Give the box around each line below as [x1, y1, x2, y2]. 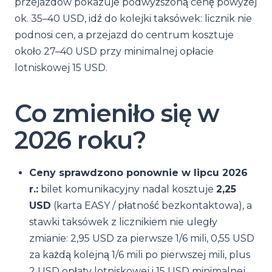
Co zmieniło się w [15, 98, 219, 128]
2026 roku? [15, 125, 146, 155]
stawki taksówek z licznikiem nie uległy [29, 216, 217, 228]
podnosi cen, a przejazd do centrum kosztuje [15, 29, 234, 41]
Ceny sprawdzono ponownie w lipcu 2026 [29, 167, 248, 178]
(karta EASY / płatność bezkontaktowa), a [51, 200, 252, 211]
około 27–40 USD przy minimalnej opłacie [15, 46, 214, 57]
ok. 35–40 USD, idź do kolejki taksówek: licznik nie [15, 13, 252, 24]
